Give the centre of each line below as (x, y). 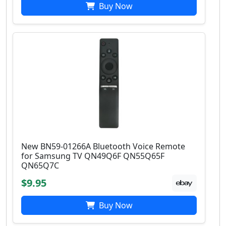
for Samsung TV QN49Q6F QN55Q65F (93, 156)
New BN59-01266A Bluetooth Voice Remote (103, 146)
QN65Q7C (40, 165)
